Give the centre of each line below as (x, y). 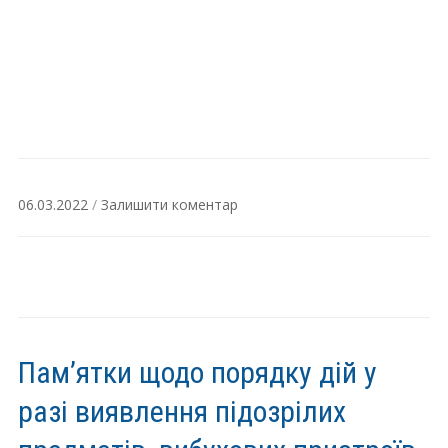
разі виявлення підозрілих (181, 412)
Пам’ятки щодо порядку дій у (197, 373)
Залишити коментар (169, 205)
